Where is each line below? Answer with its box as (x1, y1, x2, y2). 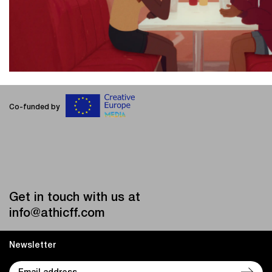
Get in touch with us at (9, 192, 140, 204)
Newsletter (9, 242, 56, 250)
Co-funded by (9, 103, 59, 110)
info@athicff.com (9, 208, 104, 220)
